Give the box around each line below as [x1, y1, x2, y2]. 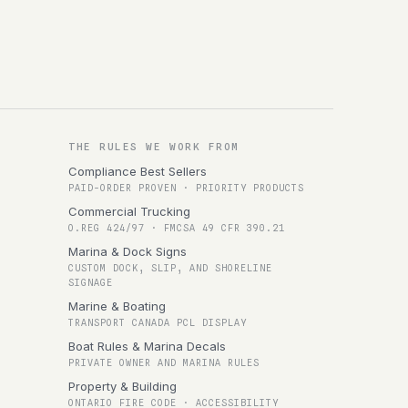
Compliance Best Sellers [68, 164, 207, 178]
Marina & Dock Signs [68, 244, 187, 259]
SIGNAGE [68, 277, 113, 288]
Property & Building [68, 379, 177, 393]
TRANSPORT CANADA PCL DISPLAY [68, 317, 247, 328]
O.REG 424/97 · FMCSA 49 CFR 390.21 [68, 222, 285, 233]
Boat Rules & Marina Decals [68, 339, 226, 353]
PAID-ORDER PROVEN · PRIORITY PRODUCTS [68, 182, 304, 193]
